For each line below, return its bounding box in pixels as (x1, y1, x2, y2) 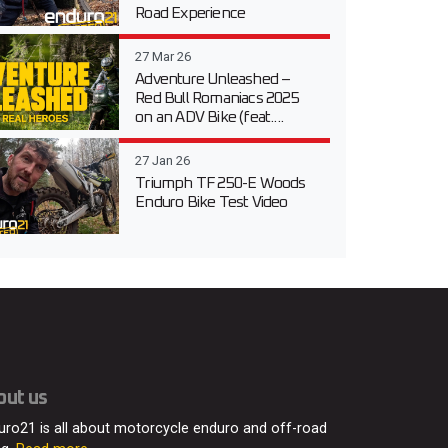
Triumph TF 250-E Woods (135, 174, 306, 191)
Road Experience (135, 4, 246, 21)
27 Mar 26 (135, 48, 192, 64)
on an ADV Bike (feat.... (135, 108, 284, 125)
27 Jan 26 (135, 152, 191, 168)
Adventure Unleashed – (135, 70, 291, 87)
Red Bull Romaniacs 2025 (135, 89, 299, 106)
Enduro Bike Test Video (135, 193, 288, 210)
